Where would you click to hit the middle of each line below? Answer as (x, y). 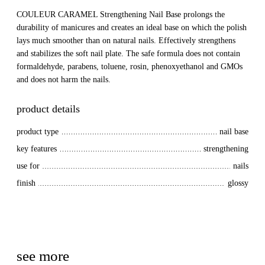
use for (28, 166)
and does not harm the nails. (64, 80)
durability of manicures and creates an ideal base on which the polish (132, 28)
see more (43, 256)
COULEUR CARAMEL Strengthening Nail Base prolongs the (121, 14)
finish (26, 183)
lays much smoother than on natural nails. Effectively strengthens (126, 41)
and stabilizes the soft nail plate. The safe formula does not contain (128, 54)
